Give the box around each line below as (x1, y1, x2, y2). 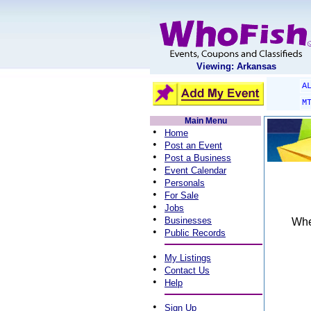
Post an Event (165, 140, 222, 151)
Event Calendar (165, 165, 226, 176)
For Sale (165, 190, 199, 201)
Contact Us (165, 265, 210, 276)
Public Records (165, 228, 226, 238)
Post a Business (165, 153, 231, 163)
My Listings (165, 253, 211, 263)
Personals (165, 178, 205, 188)
